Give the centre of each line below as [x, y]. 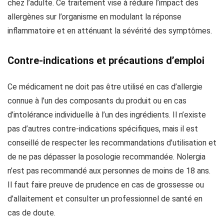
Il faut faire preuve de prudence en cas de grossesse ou [106, 185]
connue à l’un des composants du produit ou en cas [97, 101]
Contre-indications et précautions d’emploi [106, 60]
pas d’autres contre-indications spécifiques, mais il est [103, 129]
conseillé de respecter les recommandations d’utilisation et [112, 143]
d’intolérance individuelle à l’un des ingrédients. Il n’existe [107, 115]
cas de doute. [31, 213]
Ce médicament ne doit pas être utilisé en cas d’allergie [105, 87]
